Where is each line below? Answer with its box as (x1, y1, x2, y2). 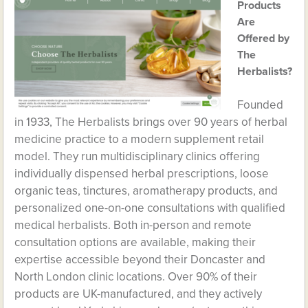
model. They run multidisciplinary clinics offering (14, 149, 261, 164)
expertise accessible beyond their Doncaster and (14, 252, 266, 267)
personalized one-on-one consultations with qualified (14, 201, 286, 215)
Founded (237, 98, 284, 112)
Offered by (237, 32, 290, 45)
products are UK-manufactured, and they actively (14, 287, 263, 301)
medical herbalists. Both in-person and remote (14, 218, 252, 232)
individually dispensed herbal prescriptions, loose (14, 166, 269, 181)
